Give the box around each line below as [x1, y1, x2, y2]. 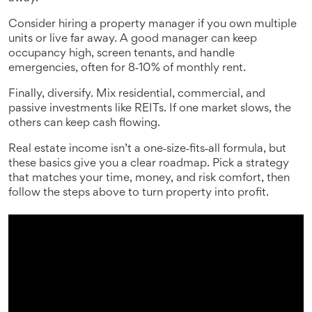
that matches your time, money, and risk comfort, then [8, 173, 290, 184]
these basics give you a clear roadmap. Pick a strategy [8, 159, 289, 169]
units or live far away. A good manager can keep [8, 34, 257, 45]
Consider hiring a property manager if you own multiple [8, 19, 297, 30]
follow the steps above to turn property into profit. [8, 188, 269, 198]
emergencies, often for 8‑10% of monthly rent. [8, 63, 246, 74]
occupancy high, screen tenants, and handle [8, 49, 235, 59]
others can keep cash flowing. [8, 118, 160, 129]
